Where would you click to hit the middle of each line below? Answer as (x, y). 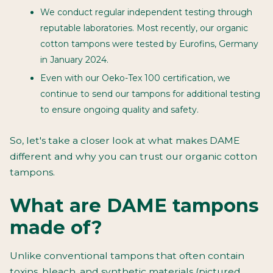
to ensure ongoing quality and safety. (119, 109)
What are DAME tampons (134, 205)
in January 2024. (74, 60)
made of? (56, 227)
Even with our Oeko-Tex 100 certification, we (135, 78)
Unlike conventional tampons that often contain (127, 255)
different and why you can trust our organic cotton (133, 156)
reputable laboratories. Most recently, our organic (144, 28)
